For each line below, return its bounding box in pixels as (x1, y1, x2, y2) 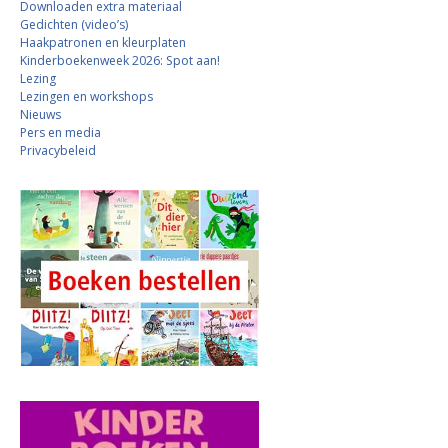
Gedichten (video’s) (20, 16, 128, 34)
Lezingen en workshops (20, 88, 153, 106)
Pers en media (20, 124, 101, 142)
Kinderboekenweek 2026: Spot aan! (20, 52, 220, 70)
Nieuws (20, 106, 61, 124)
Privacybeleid (20, 142, 96, 160)
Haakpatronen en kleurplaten (20, 34, 186, 52)
